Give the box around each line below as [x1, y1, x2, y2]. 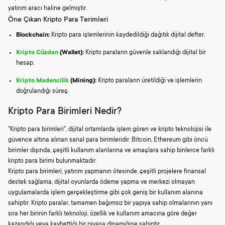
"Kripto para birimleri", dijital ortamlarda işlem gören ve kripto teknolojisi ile [8, 126, 211, 134]
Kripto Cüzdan [16, 49, 58, 56]
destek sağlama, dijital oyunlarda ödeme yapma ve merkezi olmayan [8, 179, 195, 186]
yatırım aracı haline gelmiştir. [8, 5, 87, 12]
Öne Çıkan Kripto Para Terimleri [8, 16, 108, 24]
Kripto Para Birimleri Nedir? [8, 106, 122, 117]
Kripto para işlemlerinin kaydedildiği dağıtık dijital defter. [50, 31, 205, 39]
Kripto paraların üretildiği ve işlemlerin [96, 77, 202, 84]
